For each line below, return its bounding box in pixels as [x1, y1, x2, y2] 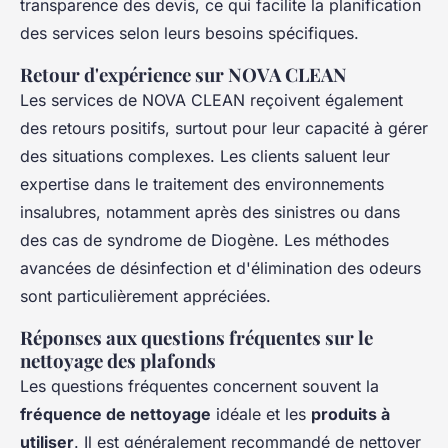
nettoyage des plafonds [20, 348, 216, 374]
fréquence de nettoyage [20, 404, 211, 425]
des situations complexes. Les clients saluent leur [20, 146, 390, 167]
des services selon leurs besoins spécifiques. [20, 23, 359, 44]
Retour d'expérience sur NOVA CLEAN [20, 62, 347, 88]
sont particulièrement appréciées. [20, 286, 271, 307]
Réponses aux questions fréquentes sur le [20, 325, 373, 351]
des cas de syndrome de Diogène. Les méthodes [20, 230, 389, 251]
